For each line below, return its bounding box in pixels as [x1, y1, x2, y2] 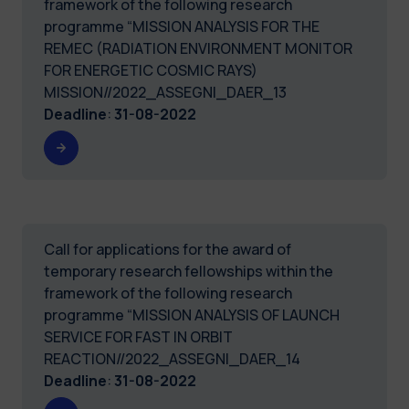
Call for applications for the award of [44, 238, 291, 259]
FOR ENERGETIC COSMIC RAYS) [44, 59, 257, 80]
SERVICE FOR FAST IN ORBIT [44, 326, 233, 347]
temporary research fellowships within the [44, 260, 333, 281]
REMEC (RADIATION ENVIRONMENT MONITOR [44, 37, 352, 58]
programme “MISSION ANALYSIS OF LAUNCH [44, 304, 340, 325]
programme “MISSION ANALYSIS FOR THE [44, 16, 320, 37]
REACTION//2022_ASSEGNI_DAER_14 [44, 348, 300, 369]
